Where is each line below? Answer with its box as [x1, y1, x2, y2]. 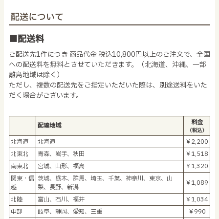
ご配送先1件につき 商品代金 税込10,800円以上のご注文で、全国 [9, 49, 210, 60]
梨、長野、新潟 [38, 183, 79, 192]
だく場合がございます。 [9, 90, 83, 101]
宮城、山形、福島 [38, 162, 85, 171]
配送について [10, 11, 64, 24]
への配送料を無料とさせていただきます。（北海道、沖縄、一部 [9, 60, 206, 70]
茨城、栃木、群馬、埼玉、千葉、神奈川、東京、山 [38, 174, 173, 183]
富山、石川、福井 [38, 195, 85, 204]
